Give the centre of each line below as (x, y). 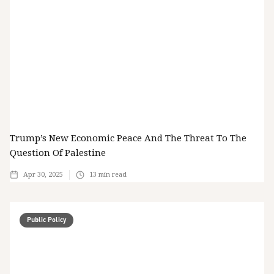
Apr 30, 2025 (43, 175)
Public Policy (46, 220)
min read (112, 175)
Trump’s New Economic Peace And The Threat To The (128, 139)
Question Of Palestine (58, 153)
